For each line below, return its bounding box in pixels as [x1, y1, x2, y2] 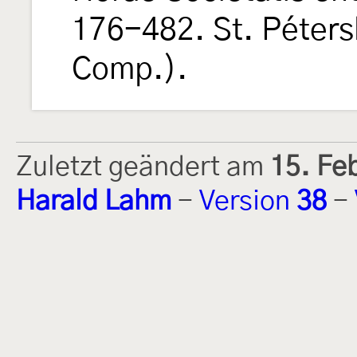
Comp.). [72, 53, 187, 85]
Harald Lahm [16, 187, 171, 215]
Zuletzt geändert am [16, 153, 270, 181]
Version [199, 187, 296, 215]
